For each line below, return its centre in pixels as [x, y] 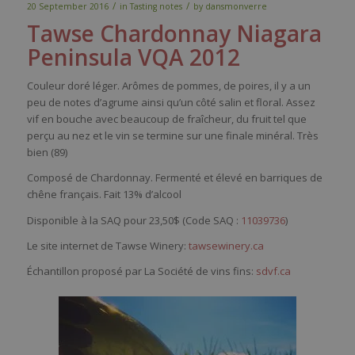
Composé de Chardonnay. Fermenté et [121, 178]
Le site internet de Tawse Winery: [107, 245]
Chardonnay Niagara [208, 34]
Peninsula [79, 57]
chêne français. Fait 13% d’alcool [104, 195]
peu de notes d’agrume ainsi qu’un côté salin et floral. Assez [171, 103]
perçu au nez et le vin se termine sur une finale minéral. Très [172, 136]
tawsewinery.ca [226, 245]
